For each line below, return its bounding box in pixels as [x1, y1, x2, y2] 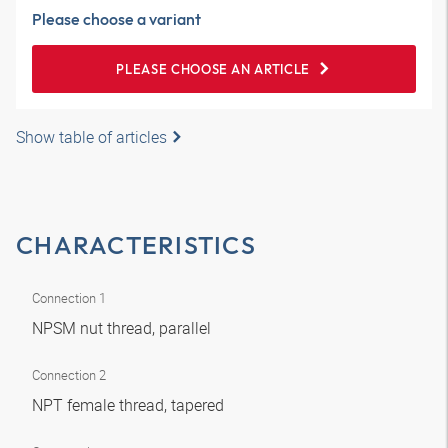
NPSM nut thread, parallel [32, 317, 215, 339]
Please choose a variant [32, 9, 201, 29]
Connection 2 [32, 366, 106, 384]
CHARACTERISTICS [16, 229, 256, 261]
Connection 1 [32, 289, 106, 307]
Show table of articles [16, 126, 167, 148]
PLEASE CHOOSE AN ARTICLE [116, 61, 310, 77]
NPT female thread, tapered [32, 394, 228, 416]
